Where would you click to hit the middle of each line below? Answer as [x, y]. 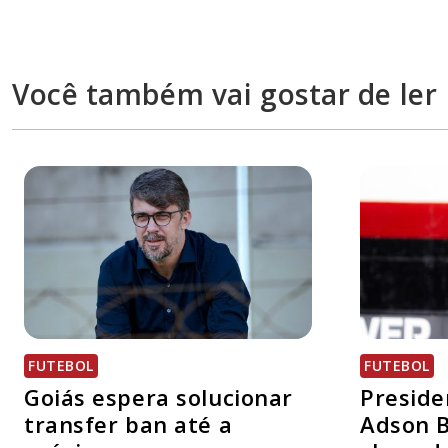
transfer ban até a [128, 424]
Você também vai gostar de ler [225, 94]
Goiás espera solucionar [158, 397]
